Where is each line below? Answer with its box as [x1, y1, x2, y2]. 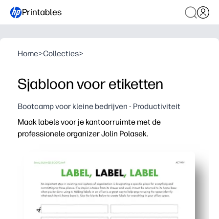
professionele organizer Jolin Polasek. [18, 129, 148, 138]
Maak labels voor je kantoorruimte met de [18, 117, 161, 127]
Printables [22, 6, 62, 18]
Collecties [43, 49, 79, 58]
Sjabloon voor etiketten [18, 75, 163, 93]
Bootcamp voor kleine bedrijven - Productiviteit [18, 102, 180, 111]
